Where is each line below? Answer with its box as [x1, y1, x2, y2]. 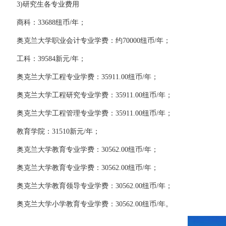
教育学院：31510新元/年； [3, 128, 100, 135]
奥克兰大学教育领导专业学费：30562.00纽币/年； [3, 182, 173, 190]
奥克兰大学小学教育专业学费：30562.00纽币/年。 [3, 200, 173, 208]
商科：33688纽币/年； [3, 19, 86, 26]
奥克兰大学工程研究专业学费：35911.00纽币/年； [3, 91, 173, 99]
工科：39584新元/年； [3, 55, 86, 63]
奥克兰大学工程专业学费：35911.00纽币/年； [3, 73, 158, 81]
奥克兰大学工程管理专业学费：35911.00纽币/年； [3, 109, 173, 117]
